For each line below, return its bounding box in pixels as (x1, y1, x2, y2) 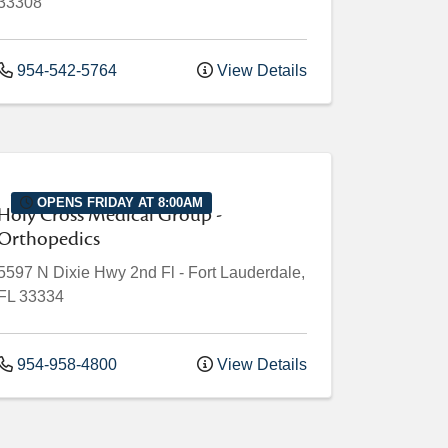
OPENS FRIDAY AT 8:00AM (33, 194, 204, 210)
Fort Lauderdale (188, 264, 301, 282)
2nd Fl (130, 264, 175, 282)
